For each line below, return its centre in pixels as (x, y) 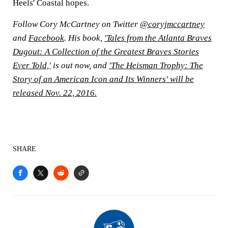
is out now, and (80, 65)
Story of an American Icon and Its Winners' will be (103, 79)
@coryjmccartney (172, 24)
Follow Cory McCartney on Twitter (76, 24)
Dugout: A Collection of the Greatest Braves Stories (106, 51)
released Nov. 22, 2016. (55, 93)
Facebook (46, 38)
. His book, (84, 38)
